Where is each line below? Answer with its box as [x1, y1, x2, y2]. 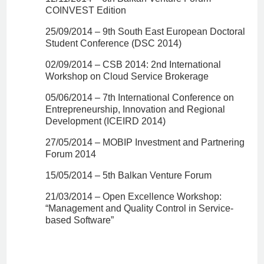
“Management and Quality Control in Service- [45, 203, 233, 214]
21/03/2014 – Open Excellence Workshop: [45, 192, 222, 202]
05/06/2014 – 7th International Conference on [45, 93, 234, 103]
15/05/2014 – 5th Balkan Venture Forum [45, 170, 212, 181]
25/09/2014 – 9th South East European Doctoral [45, 27, 245, 37]
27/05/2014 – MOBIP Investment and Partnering [45, 137, 245, 148]
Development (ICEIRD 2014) [45, 116, 166, 127]
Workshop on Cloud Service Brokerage [45, 71, 209, 82]
